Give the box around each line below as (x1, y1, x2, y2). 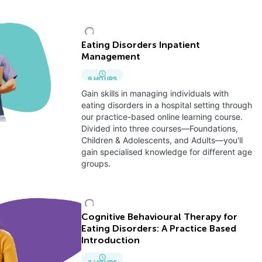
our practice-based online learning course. (81, 112, 243, 122)
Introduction (81, 236, 140, 246)
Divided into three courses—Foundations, (81, 123, 238, 133)
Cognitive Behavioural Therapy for (81, 213, 237, 222)
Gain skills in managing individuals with (81, 88, 229, 98)
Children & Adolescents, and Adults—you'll (81, 135, 243, 145)
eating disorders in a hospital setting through (81, 100, 252, 110)
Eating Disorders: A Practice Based (81, 225, 236, 234)
